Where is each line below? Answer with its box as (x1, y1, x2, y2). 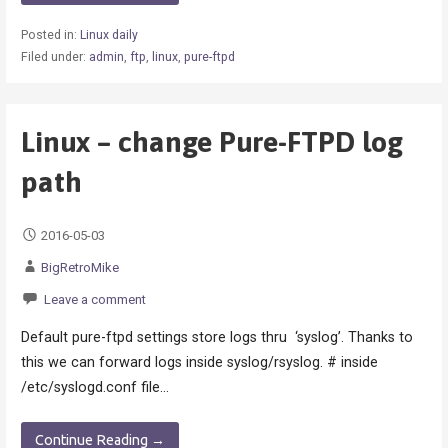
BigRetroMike (40, 259, 119, 275)
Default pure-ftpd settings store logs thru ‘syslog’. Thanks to (20, 329, 413, 347)
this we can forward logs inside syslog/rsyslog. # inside (20, 354, 378, 372)
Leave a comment (43, 291, 146, 307)
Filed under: (20, 50, 89, 65)
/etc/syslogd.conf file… (20, 379, 169, 397)
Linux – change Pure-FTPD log (20, 124, 403, 158)
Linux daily (79, 28, 138, 43)
